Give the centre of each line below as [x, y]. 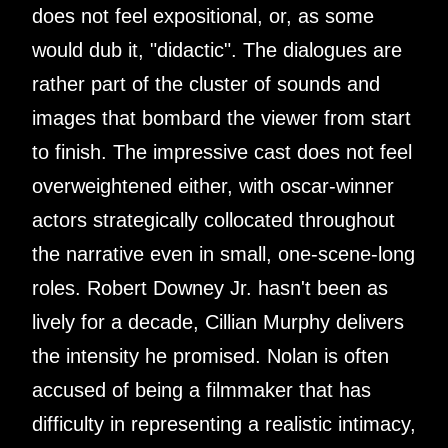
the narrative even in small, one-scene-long [223, 253]
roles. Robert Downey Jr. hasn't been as [210, 287]
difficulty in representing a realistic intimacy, [224, 423]
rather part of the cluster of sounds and [206, 83]
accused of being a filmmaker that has [201, 389]
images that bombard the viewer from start [221, 117]
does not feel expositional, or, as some [203, 15]
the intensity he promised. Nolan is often [210, 355]
